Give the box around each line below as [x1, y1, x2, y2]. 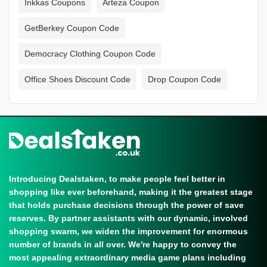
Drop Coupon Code [148, 74, 221, 85]
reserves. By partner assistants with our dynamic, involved [9, 213, 248, 223]
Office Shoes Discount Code [24, 74, 131, 85]
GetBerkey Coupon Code [24, 23, 119, 33]
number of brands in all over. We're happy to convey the [9, 240, 237, 250]
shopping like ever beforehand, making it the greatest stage [9, 187, 253, 197]
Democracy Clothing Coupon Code [24, 49, 156, 59]
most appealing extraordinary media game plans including [9, 253, 246, 263]
